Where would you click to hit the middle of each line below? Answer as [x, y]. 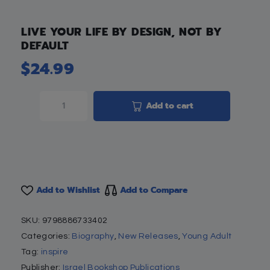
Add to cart [169, 106]
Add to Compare [154, 190]
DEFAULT [45, 46]
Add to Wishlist [68, 190]
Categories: [47, 237]
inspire [55, 252]
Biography [93, 237]
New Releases [148, 237]
